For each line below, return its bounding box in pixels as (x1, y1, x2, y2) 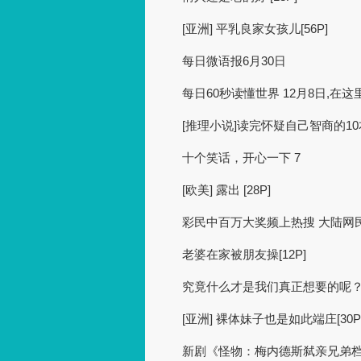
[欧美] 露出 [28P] (182, 183, 271, 197)
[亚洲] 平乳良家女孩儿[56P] (182, 22, 328, 36)
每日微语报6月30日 (182, 54, 286, 68)
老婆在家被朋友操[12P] (182, 247, 306, 262)
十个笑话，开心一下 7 (182, 151, 301, 165)
